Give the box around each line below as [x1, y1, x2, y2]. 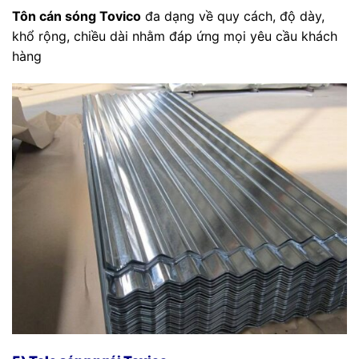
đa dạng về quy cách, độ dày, [141, 7, 325, 24]
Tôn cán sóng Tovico [12, 7, 141, 24]
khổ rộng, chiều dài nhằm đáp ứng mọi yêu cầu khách [12, 27, 337, 44]
